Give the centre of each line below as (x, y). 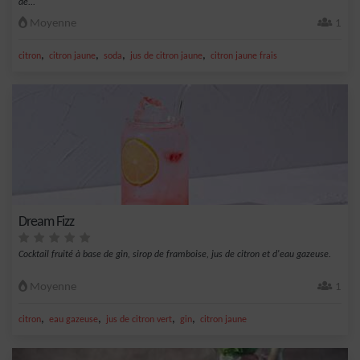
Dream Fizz (46, 222)
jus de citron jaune (166, 56)
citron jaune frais (244, 56)
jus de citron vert (139, 320)
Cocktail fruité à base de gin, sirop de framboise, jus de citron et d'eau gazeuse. (175, 255)
